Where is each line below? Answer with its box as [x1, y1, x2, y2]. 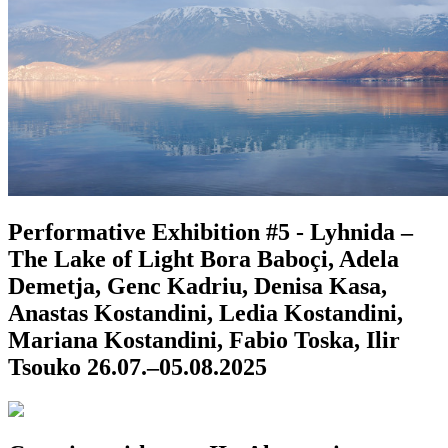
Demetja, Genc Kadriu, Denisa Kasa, [8, 273, 387, 300]
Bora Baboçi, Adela [200, 246, 399, 273]
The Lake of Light [8, 246, 194, 273]
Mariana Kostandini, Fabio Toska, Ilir [8, 327, 400, 354]
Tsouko [8, 354, 81, 381]
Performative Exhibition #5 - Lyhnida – [8, 219, 413, 246]
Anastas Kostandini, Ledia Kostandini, [8, 300, 403, 327]
